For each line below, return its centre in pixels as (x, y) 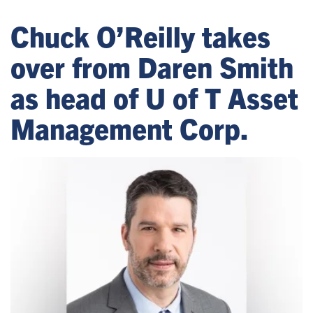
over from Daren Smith (152, 66)
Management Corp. (130, 128)
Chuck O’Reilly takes (140, 36)
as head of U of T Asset (154, 97)
